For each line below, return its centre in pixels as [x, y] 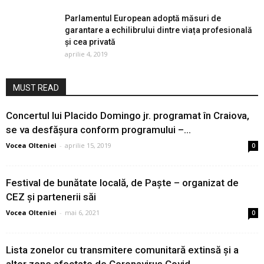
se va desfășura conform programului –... [98, 130]
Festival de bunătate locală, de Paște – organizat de [122, 183]
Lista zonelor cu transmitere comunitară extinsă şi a [122, 250]
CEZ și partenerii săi [51, 197]
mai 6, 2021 [82, 212]
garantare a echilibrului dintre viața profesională [159, 30]
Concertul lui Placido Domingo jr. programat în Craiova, [128, 115]
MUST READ [36, 88]
